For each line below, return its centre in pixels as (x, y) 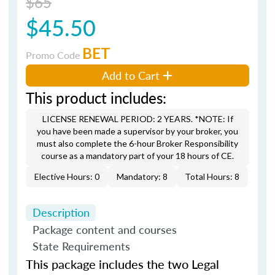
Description (61, 212)
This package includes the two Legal (122, 264)
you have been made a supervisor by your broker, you (137, 131)
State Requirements (81, 246)
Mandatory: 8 (142, 176)
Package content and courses (104, 229)
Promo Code (54, 55)
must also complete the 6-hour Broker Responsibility (137, 143)
